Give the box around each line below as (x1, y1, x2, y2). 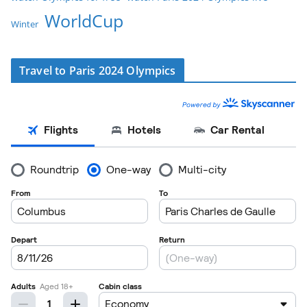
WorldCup (45, 9, 123, 33)
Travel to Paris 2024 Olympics (19, 63, 176, 79)
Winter (11, 19, 38, 31)
